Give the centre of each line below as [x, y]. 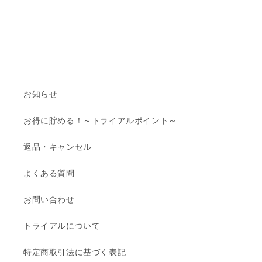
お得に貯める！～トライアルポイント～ [100, 121]
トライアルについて [62, 226]
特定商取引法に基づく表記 [75, 252]
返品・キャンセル [58, 147]
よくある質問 [49, 173]
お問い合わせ [49, 200]
